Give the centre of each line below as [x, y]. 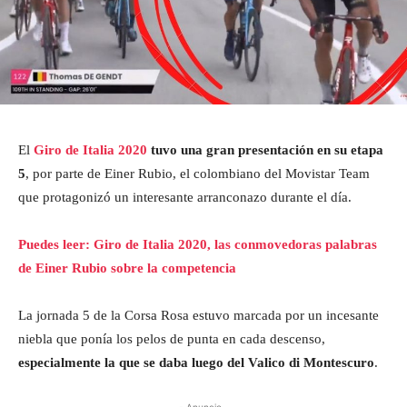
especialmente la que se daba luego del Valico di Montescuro [196, 362]
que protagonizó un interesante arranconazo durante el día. [185, 197]
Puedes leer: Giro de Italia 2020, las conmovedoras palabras [198, 244]
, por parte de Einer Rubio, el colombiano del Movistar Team [198, 173]
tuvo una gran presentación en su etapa [267, 149]
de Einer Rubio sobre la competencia [127, 268]
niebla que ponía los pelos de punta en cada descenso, [172, 338]
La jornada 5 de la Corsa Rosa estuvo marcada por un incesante [199, 315]
